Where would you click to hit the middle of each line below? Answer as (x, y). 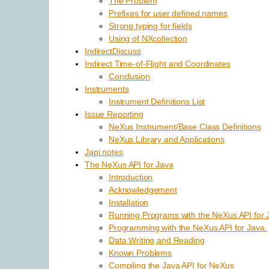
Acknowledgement (143, 189)
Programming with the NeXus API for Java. (188, 227)
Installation (129, 202)
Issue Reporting (114, 114)
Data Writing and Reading (157, 240)
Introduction (131, 177)
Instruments (107, 89)
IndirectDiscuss (113, 51)
